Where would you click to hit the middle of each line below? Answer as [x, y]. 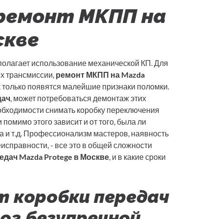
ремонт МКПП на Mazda [100, 75]
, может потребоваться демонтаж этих [78, 98]
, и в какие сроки [137, 157]
